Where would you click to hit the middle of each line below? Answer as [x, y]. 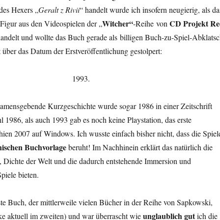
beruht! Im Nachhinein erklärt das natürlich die [139, 147]
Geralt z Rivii [59, 9]
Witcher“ [117, 23]
